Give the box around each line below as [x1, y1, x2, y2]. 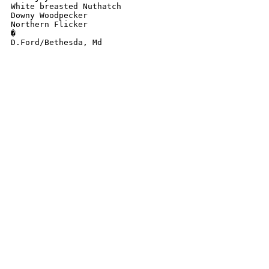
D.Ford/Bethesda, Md [11, 38, 102, 47]
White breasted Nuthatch [11, 2, 121, 11]
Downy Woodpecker [11, 11, 88, 20]
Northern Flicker [11, 20, 88, 29]
